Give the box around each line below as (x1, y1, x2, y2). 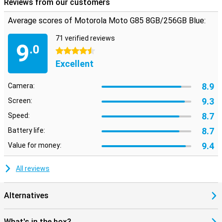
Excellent (55, 58, 94, 69)
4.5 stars (55, 47, 84, 55)
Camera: (8, 82, 35, 90)
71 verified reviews (55, 34, 115, 42)
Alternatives (4, 191, 49, 200)
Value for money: (8, 141, 61, 149)
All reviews (16, 165, 50, 172)
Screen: (8, 97, 32, 105)
